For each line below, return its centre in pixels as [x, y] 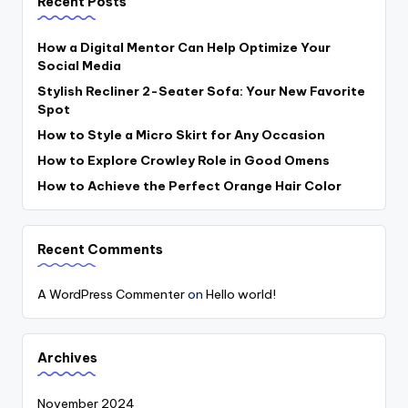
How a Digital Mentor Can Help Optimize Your [184, 47]
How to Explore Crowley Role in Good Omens [184, 160]
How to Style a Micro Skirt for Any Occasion [181, 134]
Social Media [79, 65]
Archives [67, 358]
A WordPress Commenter [111, 295]
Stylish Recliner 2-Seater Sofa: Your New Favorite [201, 91]
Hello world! [241, 295]
